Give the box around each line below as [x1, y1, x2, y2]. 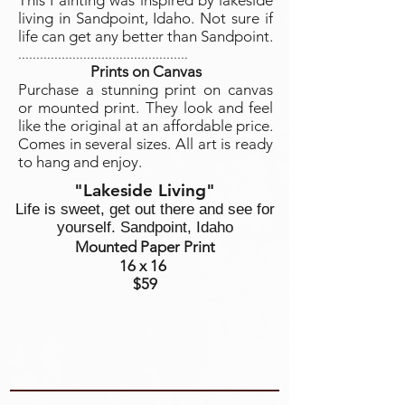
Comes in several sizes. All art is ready [18, 135, 273, 153]
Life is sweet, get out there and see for [14, 201, 275, 218]
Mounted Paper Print [74, 238, 215, 256]
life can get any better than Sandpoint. [18, 27, 273, 45]
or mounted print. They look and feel [18, 99, 273, 117]
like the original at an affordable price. [18, 117, 273, 135]
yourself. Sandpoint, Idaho [56, 219, 233, 236]
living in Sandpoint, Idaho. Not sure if [18, 9, 273, 27]
